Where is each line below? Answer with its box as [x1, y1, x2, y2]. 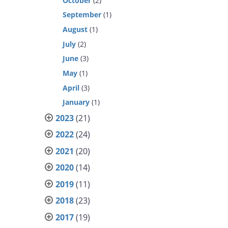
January [63, 97, 90, 107]
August [63, 24, 88, 34]
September [63, 10, 102, 20]
